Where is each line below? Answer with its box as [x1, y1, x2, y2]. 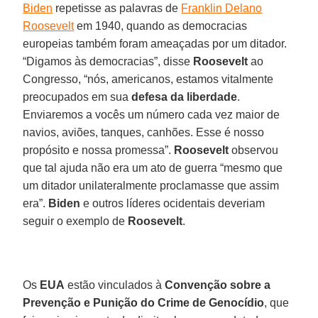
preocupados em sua [23, 90, 132, 103]
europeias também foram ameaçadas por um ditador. [23, 37, 287, 50]
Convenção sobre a [165, 278, 271, 291]
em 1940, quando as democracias [74, 19, 248, 32]
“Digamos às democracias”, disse [23, 55, 194, 67]
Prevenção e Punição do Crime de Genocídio [23, 296, 265, 309]
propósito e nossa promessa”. [23, 143, 175, 156]
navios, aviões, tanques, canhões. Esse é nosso [23, 126, 265, 138]
